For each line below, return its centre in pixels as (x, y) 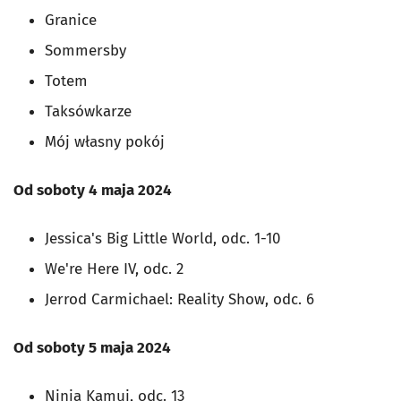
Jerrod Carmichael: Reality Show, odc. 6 (179, 300)
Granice (71, 21)
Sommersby (85, 51)
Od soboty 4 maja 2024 (93, 191)
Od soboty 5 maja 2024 (92, 348)
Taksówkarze (88, 112)
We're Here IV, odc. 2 (114, 269)
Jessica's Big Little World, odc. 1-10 (162, 239)
